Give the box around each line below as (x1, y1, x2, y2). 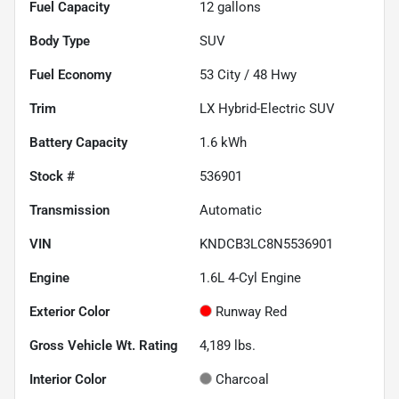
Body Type (29, 32, 90, 49)
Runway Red (216, 303, 287, 320)
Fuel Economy (29, 66, 111, 83)
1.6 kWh (199, 134, 247, 151)
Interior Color (29, 370, 106, 387)
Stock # (29, 167, 75, 184)
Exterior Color (29, 303, 110, 320)
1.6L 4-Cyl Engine (199, 269, 301, 286)
